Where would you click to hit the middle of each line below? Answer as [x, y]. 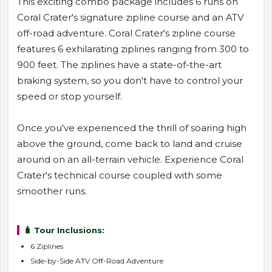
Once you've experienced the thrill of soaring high [132, 127]
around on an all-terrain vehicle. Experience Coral [130, 159]
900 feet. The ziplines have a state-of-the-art [119, 64]
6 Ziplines [47, 246]
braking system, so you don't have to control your [130, 80]
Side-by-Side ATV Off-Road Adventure [97, 260]
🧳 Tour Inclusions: [64, 230]
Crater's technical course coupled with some [120, 175]
